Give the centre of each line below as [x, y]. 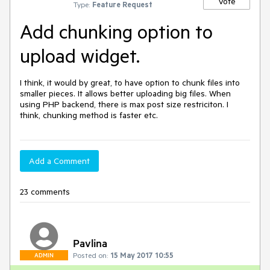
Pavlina [90, 243]
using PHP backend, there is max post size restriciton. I [124, 104]
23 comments [45, 192]
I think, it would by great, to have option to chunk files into [130, 83]
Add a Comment [59, 161]
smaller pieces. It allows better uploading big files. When [125, 93]
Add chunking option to [116, 31]
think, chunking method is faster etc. [89, 115]
